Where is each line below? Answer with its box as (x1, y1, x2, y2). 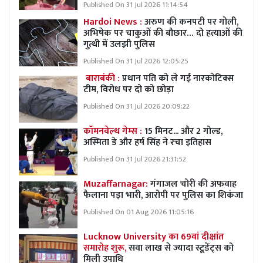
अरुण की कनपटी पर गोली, (144, 14, 238, 30)
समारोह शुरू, (83, 240, 129, 256)
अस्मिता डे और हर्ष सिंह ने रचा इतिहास (83, 134, 211, 150)
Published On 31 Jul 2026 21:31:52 (83, 153, 186, 166)
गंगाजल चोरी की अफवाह (148, 176, 237, 192)
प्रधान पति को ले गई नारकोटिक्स (120, 70, 234, 86)
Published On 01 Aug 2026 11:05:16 (83, 205, 194, 218)
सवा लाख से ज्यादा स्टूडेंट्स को (129, 240, 234, 256)
